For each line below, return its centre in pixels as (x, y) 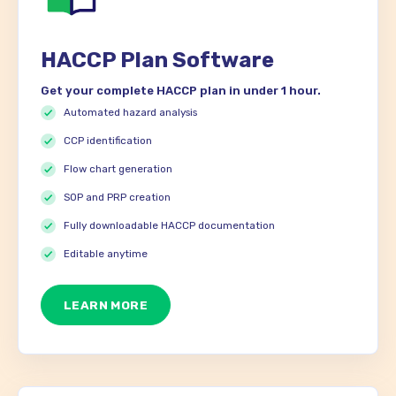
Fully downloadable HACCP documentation (170, 226)
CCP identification (108, 141)
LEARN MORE (106, 305)
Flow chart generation (118, 169)
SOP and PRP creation (118, 198)
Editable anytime (106, 254)
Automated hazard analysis (131, 113)
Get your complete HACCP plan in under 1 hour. (181, 91)
